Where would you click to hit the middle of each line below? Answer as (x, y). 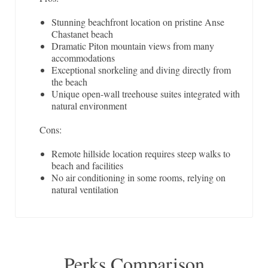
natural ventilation (85, 190)
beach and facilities (87, 166)
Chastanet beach (82, 34)
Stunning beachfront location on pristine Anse (138, 22)
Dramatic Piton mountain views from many (133, 46)
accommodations (83, 58)
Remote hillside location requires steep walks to (141, 154)
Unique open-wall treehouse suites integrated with (146, 94)
